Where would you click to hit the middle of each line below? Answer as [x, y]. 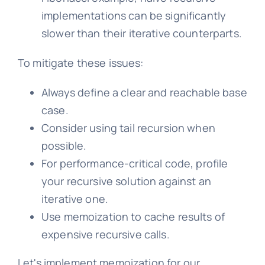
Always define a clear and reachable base [144, 92]
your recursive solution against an [126, 181]
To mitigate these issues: [80, 62]
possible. [64, 145]
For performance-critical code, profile [135, 163]
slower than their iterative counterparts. [141, 33]
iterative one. [75, 198]
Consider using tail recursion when [128, 127]
